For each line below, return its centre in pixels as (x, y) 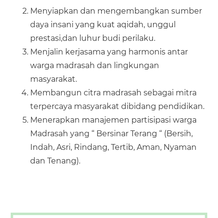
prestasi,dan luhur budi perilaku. (93, 38)
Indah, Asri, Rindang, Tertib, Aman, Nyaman (114, 147)
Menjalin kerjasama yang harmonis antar (109, 52)
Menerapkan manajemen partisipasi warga (114, 120)
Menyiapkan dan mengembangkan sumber (116, 11)
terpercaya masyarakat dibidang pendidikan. (118, 106)
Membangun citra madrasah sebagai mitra (114, 93)
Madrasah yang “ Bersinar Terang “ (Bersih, (112, 134)
